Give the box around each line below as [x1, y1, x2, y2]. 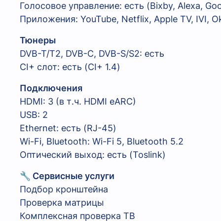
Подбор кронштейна [20, 184, 108, 195]
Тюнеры [20, 35, 56, 46]
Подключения [20, 83, 82, 94]
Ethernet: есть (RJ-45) [20, 123, 116, 134]
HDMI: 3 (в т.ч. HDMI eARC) [20, 96, 136, 107]
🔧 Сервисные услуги [20, 171, 114, 182]
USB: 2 [20, 110, 48, 120]
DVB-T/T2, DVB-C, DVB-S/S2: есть [20, 48, 164, 59]
